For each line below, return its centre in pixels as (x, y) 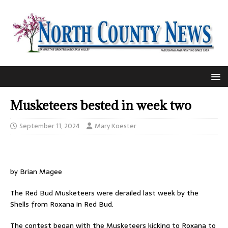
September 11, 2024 (50, 126)
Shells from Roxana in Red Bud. (62, 204)
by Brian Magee (36, 172)
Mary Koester (116, 126)
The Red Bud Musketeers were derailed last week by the (104, 193)
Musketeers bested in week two (101, 105)
